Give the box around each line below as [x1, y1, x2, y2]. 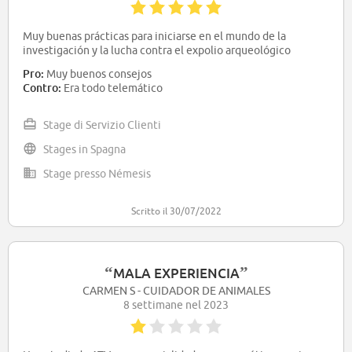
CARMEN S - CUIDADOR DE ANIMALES [82, 284, 270, 298]
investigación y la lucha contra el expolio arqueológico [23, 44, 291, 57]
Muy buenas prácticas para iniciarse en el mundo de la [23, 30, 286, 43]
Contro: [23, 81, 61, 95]
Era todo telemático [61, 82, 163, 95]
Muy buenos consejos [44, 68, 152, 81]
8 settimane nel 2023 [123, 299, 229, 312]
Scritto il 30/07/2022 [130, 205, 222, 218]
